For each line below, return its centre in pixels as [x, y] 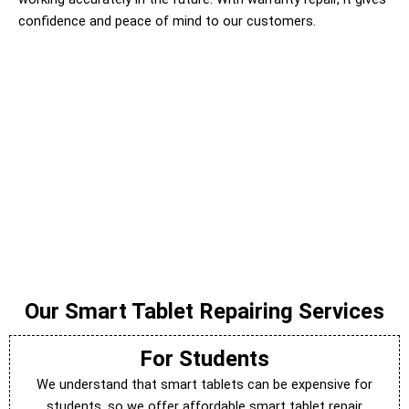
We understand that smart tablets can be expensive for [204, 384]
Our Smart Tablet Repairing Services [204, 311]
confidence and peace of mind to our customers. [167, 21]
